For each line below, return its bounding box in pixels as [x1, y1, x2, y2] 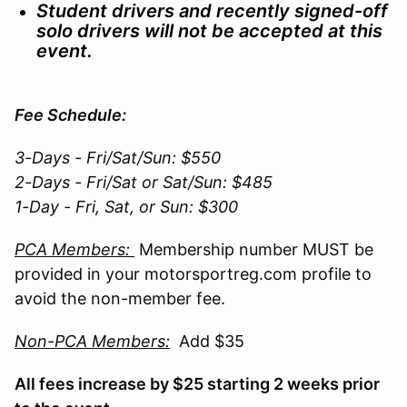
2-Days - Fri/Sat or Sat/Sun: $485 [15, 172, 273, 192]
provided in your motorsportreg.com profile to [15, 263, 372, 283]
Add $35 [170, 331, 244, 351]
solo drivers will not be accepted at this [36, 19, 382, 42]
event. [36, 39, 93, 62]
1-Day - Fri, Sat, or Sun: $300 [15, 196, 238, 216]
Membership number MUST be [134, 239, 373, 259]
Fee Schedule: [15, 104, 134, 124]
